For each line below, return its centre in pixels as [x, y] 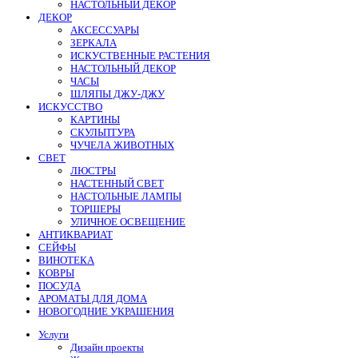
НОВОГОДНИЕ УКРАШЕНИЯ [106, 311]
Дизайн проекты [107, 348]
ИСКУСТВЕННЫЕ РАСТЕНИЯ [140, 55]
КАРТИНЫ [95, 119]
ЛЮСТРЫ [93, 170]
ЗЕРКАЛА [93, 42]
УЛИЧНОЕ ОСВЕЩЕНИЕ [128, 221]
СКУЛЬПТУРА [103, 132]
